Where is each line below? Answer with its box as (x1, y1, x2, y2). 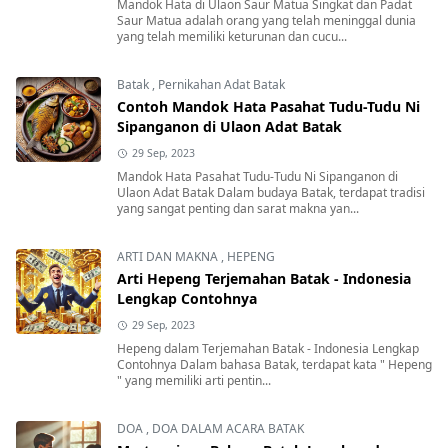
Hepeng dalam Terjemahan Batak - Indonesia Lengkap (117, 339, 419, 357)
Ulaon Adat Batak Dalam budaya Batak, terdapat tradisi (117, 183, 425, 201)
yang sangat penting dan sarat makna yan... (117, 199, 359, 217)
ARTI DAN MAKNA (117, 247, 221, 265)
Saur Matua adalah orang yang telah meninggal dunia (117, 11, 416, 29)
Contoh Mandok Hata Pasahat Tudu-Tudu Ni (117, 96, 420, 116)
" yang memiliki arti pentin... (117, 371, 271, 389)
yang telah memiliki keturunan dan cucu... (117, 27, 347, 45)
